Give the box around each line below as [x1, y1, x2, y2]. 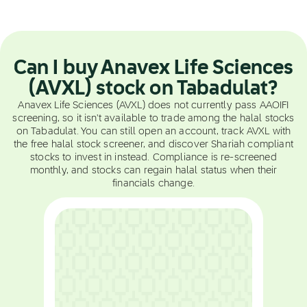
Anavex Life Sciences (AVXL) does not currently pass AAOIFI [18, 101, 289, 110]
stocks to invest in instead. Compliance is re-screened [30, 153, 277, 162]
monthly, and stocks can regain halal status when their [29, 166, 278, 175]
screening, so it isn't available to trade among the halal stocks [12, 114, 295, 123]
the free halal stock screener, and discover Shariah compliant [14, 140, 293, 149]
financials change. [112, 179, 195, 188]
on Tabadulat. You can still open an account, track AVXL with [16, 127, 291, 136]
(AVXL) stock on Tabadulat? [29, 79, 278, 99]
